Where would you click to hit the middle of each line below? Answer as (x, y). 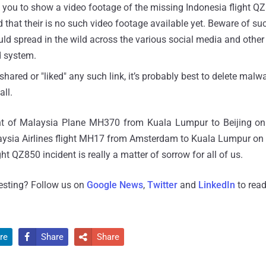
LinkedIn (217, 185)
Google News (115, 185)
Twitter (162, 185)
